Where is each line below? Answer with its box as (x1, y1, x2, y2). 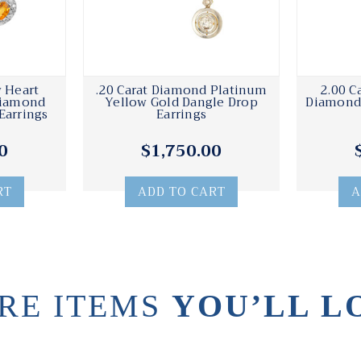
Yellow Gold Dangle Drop (105, 92, 258, 114)
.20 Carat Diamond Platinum (96, 80, 267, 102)
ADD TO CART (137, 181, 226, 203)
